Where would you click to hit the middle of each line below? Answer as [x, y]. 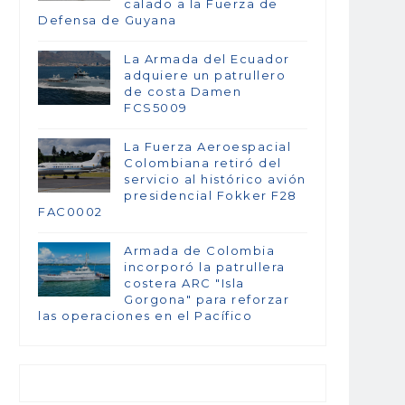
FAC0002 [71, 212]
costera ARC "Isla [184, 283]
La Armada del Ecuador [207, 59]
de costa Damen [183, 92]
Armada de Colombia [199, 251]
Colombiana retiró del [203, 163]
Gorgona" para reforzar [207, 300]
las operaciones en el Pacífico [145, 316]
